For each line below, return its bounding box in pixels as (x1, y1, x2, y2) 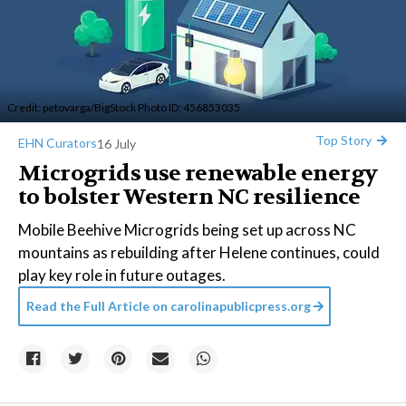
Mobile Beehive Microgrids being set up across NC (18, 220, 356, 239)
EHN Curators (18, 135, 97, 150)
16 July (97, 135, 136, 151)
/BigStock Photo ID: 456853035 (91, 101, 240, 114)
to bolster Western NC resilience (18, 183, 361, 211)
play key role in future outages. (18, 266, 226, 285)
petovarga (43, 101, 91, 114)
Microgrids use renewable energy (18, 159, 378, 188)
